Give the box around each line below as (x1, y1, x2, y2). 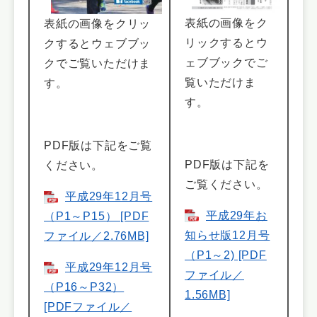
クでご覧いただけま (44, 57, 151, 70)
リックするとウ (185, 36, 268, 49)
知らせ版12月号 (185, 229, 270, 241)
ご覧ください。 (185, 178, 268, 190)
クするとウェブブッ (44, 38, 151, 50)
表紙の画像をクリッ (44, 18, 151, 30)
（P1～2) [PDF (185, 248, 267, 261)
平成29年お (206, 209, 267, 221)
